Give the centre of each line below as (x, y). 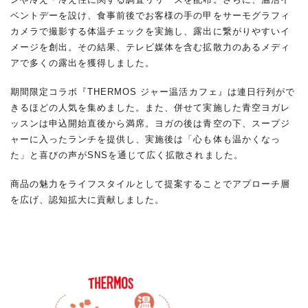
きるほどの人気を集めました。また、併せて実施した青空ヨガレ (150, 108)
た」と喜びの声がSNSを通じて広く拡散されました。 (127, 155)
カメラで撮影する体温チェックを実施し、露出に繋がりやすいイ (150, 32)
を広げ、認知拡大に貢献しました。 (88, 200)
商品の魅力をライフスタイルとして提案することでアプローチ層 (150, 184)
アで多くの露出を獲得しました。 (83, 63)
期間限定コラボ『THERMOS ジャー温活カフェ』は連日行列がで (153, 92)
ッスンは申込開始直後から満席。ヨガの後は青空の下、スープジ (150, 124)
